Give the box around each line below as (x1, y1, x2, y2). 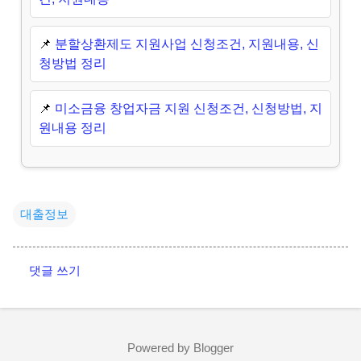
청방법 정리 (38, 56, 106, 70)
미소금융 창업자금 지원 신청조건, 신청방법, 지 (54, 101, 322, 115)
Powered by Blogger (127, 341, 234, 355)
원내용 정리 (38, 120, 106, 135)
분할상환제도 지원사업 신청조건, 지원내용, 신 (54, 36, 319, 51)
